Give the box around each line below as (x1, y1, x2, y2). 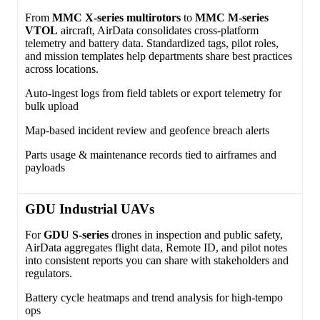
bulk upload (25, 99, 79, 112)
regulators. (25, 266, 72, 279)
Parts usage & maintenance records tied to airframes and (25, 148, 276, 161)
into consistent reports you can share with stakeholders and (25, 254, 289, 266)
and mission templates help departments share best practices (25, 49, 292, 62)
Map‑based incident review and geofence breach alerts (25, 124, 269, 136)
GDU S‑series (44, 228, 109, 241)
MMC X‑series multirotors (52, 11, 181, 24)
